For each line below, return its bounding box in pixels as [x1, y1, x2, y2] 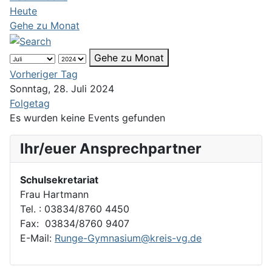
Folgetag [10, 97, 50, 109]
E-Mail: [20, 231, 55, 244]
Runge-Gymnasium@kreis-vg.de [55, 231, 202, 244]
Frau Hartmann [20, 188, 89, 200]
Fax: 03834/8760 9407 [20, 217, 129, 229]
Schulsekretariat [20, 173, 101, 186]
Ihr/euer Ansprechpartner [20, 139, 202, 157]
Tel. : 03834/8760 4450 [20, 202, 129, 215]
